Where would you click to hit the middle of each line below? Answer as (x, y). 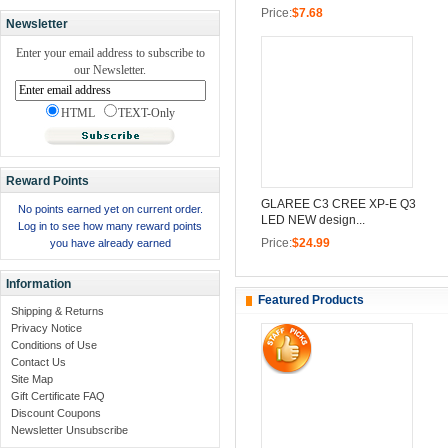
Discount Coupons (55, 413)
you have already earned (110, 242)
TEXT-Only (146, 113)
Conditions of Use (53, 345)
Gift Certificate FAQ (57, 396)
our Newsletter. (110, 69)
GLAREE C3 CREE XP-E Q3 (338, 204)
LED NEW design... (313, 220)
